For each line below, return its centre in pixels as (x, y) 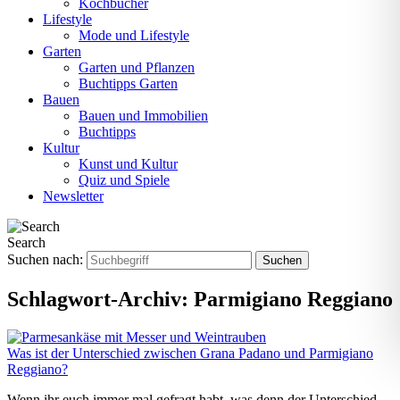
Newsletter (73, 196)
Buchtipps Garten (128, 83)
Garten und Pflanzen (137, 67)
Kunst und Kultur (128, 164)
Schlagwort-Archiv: (100, 299)
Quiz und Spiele (124, 180)
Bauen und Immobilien (143, 116)
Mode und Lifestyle (134, 35)
